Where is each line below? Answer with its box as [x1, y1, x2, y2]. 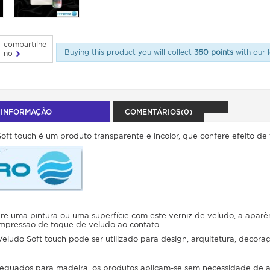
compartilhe [4, 39, 46, 49]
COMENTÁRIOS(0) [124, 107, 192, 116]
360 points [193, 48, 233, 57]
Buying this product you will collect [64, 48, 194, 57]
